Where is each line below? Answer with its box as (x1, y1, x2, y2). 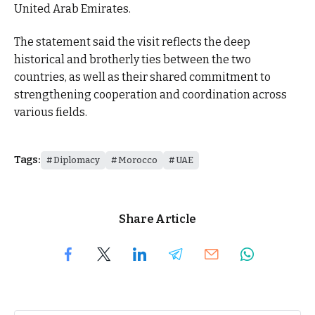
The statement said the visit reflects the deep (14, 35, 250, 49)
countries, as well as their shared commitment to (14, 70, 271, 84)
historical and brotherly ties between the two (14, 53, 251, 67)
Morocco (117, 154, 157, 165)
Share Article (119, 212, 196, 226)
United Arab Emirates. (14, 1, 131, 15)
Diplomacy (53, 154, 100, 165)
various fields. (14, 105, 87, 120)
